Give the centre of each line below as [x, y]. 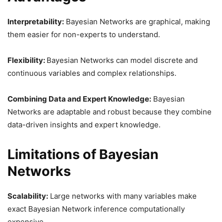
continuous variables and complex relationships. [92, 73]
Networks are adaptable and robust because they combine [110, 112]
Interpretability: [36, 22]
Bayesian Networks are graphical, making [137, 22]
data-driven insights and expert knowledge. [84, 125]
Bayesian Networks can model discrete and [122, 60]
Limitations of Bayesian [83, 154]
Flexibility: [27, 60]
